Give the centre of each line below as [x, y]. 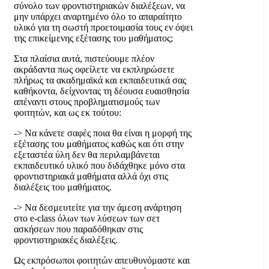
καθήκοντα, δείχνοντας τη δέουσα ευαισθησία [101, 91]
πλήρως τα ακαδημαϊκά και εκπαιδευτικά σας [100, 80]
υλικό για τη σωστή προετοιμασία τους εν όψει [103, 27]
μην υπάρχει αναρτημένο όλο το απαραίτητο [98, 16]
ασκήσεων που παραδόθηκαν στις [78, 229]
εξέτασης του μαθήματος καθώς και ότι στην [99, 144]
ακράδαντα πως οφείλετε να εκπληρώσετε [94, 69]
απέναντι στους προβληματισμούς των [87, 101]
